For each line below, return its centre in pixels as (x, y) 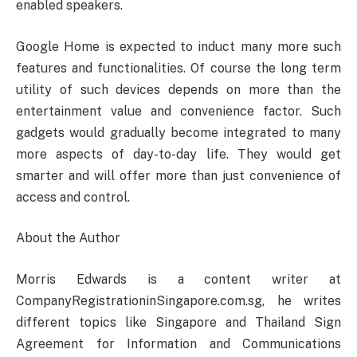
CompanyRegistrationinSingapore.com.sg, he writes (178, 300)
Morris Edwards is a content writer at (178, 279)
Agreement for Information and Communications (178, 343)
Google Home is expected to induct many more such (178, 46)
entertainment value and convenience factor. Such (178, 111)
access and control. (73, 197)
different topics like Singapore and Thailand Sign (178, 322)
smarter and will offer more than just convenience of (178, 175)
